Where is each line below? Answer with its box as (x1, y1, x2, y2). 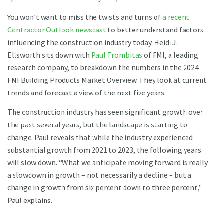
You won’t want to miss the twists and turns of (7, 12, 162, 22)
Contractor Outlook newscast (7, 24, 106, 34)
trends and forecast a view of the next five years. (7, 87, 167, 97)
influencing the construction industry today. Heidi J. (7, 37, 178, 47)
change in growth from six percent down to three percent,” (7, 182, 202, 192)
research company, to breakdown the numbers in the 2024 (7, 62, 199, 72)
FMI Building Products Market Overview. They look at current (7, 75, 207, 85)
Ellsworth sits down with (7, 49, 91, 60)
